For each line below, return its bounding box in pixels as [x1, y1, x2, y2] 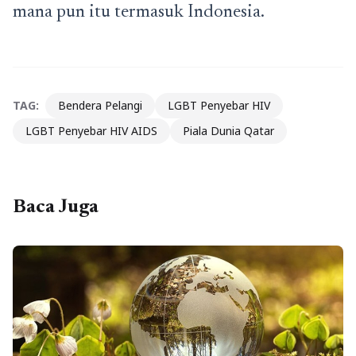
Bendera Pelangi [58, 98, 142, 114]
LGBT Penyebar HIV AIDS [25, 123, 157, 139]
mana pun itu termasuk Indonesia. [13, 3, 265, 22]
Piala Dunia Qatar [183, 123, 274, 139]
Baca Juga [13, 198, 99, 218]
